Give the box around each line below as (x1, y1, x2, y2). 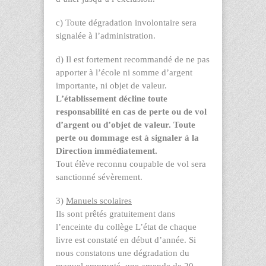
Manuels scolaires (66, 195, 132, 205)
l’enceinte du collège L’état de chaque (56, 221, 197, 232)
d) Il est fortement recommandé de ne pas (56, 54, 210, 64)
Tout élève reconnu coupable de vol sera (56, 159, 206, 169)
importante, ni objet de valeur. (56, 80, 167, 90)
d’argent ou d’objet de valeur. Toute (56, 119, 195, 129)
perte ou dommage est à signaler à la (56, 132, 199, 142)
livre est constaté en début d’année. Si (56, 235, 196, 245)
